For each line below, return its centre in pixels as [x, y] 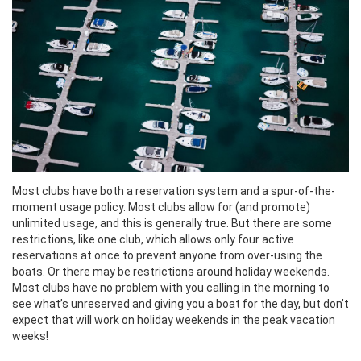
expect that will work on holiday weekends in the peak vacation [174, 320]
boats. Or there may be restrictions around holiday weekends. [171, 271]
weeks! [30, 336]
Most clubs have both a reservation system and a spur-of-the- [174, 191]
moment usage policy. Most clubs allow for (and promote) [161, 207]
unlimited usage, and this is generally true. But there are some [172, 223]
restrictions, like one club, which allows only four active [153, 239]
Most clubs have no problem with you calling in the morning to [171, 287]
